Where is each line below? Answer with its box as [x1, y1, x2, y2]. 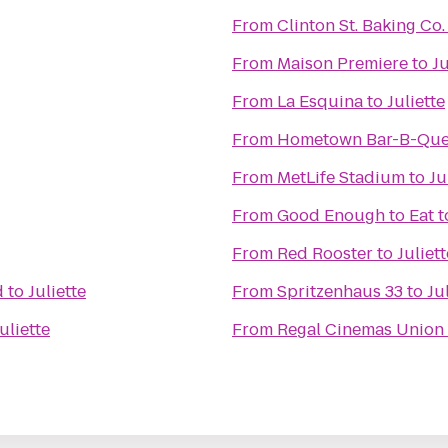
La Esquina [277, 90, 363, 113]
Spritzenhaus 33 [277, 280, 403, 303]
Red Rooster [277, 242, 373, 265]
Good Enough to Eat [277, 204, 434, 227]
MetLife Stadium [277, 166, 405, 189]
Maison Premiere [277, 52, 408, 75]
